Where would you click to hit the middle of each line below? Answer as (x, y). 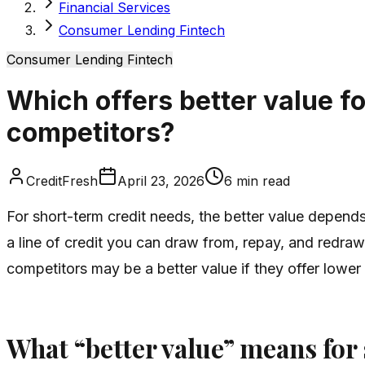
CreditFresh (62, 180)
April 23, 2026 (161, 180)
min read (261, 180)
